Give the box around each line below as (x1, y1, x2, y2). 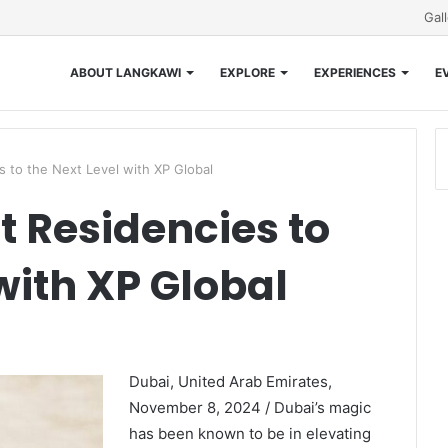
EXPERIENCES (313, 65, 396, 80)
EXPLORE (219, 65, 275, 80)
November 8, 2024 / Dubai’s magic (128, 398, 371, 417)
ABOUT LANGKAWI (69, 65, 181, 80)
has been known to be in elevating (128, 424, 371, 443)
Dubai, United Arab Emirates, (128, 372, 332, 391)
